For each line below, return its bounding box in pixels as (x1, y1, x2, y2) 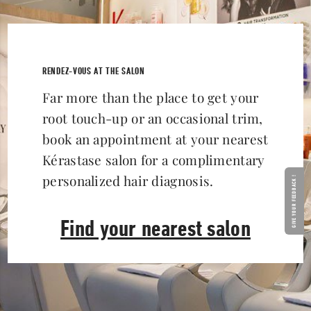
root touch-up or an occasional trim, (42, 108, 263, 127)
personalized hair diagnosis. (42, 171, 214, 190)
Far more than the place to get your (42, 87, 259, 106)
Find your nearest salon (60, 214, 251, 241)
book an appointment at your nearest (42, 129, 269, 148)
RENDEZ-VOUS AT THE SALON (42, 65, 145, 76)
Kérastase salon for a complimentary (42, 150, 265, 169)
